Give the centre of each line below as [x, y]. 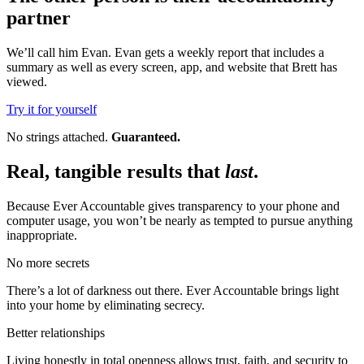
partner [39, 18]
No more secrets [48, 262]
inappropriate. [42, 235]
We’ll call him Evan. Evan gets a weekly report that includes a [165, 52]
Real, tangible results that [116, 171]
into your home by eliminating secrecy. [106, 305]
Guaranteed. [146, 136]
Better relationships [56, 332]
